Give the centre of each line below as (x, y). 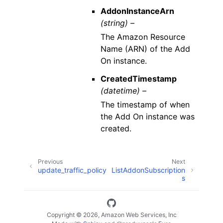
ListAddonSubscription (148, 170)
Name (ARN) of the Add (145, 49)
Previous (50, 162)
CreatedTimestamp (138, 79)
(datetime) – (123, 91)
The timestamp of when (145, 105)
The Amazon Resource (143, 37)
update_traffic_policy (72, 170)
